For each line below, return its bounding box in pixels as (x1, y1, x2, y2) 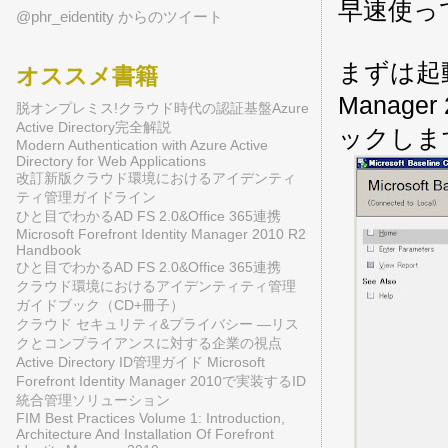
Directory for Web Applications (16, 153, 206, 170)
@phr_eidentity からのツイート (16, 7, 223, 25)
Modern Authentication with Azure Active (16, 137, 268, 154)
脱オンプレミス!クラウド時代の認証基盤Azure (16, 100, 309, 117)
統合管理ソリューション (16, 392, 170, 409)
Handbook (16, 242, 81, 259)
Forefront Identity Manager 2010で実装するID (16, 373, 306, 390)
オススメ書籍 (16, 62, 158, 89)
